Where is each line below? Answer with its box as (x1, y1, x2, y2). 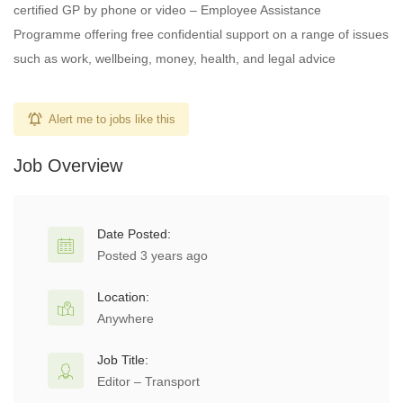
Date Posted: (97, 227, 171, 241)
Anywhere (97, 311, 154, 326)
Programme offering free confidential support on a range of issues (13, 27, 389, 41)
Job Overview (13, 156, 122, 175)
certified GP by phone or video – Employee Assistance (13, 3, 321, 17)
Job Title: (97, 353, 148, 367)
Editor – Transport (97, 374, 200, 389)
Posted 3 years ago (97, 248, 208, 263)
